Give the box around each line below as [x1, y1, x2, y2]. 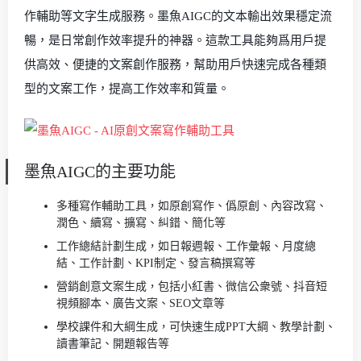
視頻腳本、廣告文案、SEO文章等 [56, 297, 225, 309]
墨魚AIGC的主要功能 [24, 162, 176, 180]
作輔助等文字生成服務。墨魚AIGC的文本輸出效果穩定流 [24, 10, 332, 23]
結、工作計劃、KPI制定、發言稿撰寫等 [56, 256, 255, 269]
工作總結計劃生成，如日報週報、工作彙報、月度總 [56, 239, 316, 252]
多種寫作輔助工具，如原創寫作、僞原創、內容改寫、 [56, 199, 327, 212]
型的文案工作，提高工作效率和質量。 [24, 82, 230, 95]
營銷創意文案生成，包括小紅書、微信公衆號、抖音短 [56, 280, 327, 293]
